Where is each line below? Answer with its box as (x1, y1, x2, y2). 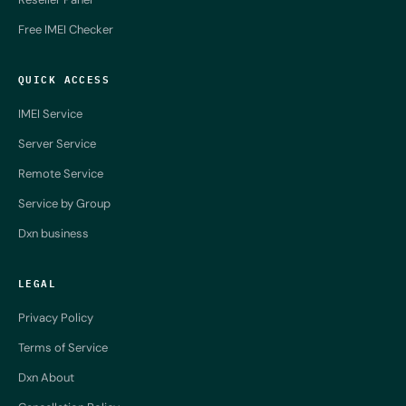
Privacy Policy (18, 309, 93, 325)
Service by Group (18, 195, 111, 211)
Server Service (18, 135, 96, 151)
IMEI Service (18, 105, 82, 121)
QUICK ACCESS (18, 69, 111, 87)
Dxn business (18, 225, 89, 241)
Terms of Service (18, 339, 108, 355)
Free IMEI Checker (18, 21, 113, 37)
